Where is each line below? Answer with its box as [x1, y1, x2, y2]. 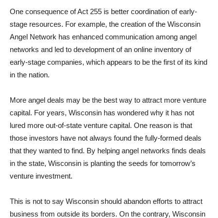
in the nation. [10, 71, 50, 79]
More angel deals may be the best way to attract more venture [10, 96, 206, 104]
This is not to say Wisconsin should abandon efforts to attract [10, 197, 202, 205]
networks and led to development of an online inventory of [10, 45, 191, 54]
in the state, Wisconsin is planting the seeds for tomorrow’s [10, 159, 196, 167]
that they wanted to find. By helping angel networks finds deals [10, 146, 206, 155]
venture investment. [10, 172, 73, 180]
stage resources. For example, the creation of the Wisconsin [10, 20, 200, 28]
